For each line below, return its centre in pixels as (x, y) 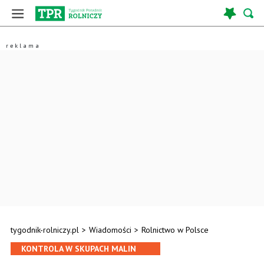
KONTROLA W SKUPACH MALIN (79, 249)
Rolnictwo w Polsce (175, 230)
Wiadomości (110, 230)
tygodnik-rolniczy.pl (45, 230)
